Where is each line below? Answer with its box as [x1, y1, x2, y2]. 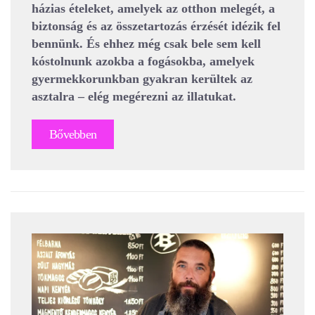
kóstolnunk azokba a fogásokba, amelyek [32, 53, 255, 68]
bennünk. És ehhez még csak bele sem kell [32, 36, 261, 51]
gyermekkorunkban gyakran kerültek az [32, 71, 252, 86]
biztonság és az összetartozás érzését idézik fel [32, 18, 281, 33]
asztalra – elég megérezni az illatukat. [32, 89, 236, 103]
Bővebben [49, 127, 97, 141]
